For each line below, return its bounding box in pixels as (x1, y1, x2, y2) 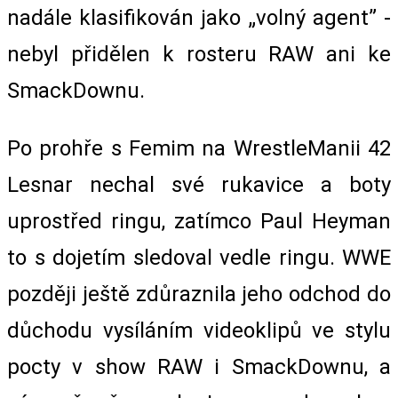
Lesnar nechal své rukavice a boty (7, 171, 391, 197)
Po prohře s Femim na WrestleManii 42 (7, 135, 391, 161)
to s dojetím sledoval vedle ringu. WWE (7, 244, 391, 270)
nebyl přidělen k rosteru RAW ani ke (7, 41, 391, 67)
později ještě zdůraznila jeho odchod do (7, 281, 391, 306)
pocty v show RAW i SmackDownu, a (7, 354, 391, 379)
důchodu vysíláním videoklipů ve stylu (7, 317, 391, 343)
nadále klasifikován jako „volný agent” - (7, 4, 391, 30)
